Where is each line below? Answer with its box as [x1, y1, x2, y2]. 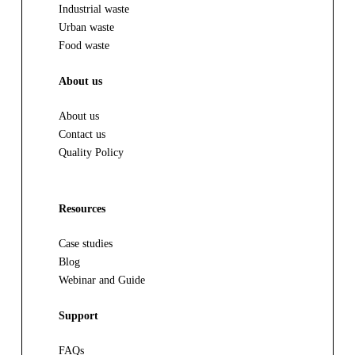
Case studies [59, 237, 113, 250]
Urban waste [59, 20, 115, 33]
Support [59, 309, 99, 323]
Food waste [59, 38, 110, 52]
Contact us [59, 127, 106, 140]
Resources [59, 202, 106, 216]
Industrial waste [59, 2, 130, 15]
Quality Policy [59, 145, 124, 158]
